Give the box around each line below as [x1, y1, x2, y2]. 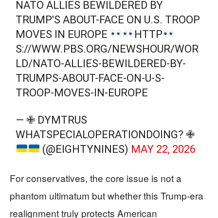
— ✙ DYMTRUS [16, 113, 88, 126]
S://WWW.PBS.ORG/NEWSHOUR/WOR [16, 42, 199, 55]
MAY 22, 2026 [131, 143, 196, 155]
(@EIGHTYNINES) [40, 143, 131, 155]
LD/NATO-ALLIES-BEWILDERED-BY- [16, 57, 186, 70]
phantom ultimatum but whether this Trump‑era [10, 188, 203, 202]
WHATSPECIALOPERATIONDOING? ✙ [16, 128, 195, 141]
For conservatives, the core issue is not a [10, 171, 182, 184]
